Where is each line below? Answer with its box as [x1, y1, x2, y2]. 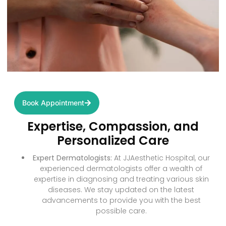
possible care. [95, 205, 147, 216]
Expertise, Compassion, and [27, 118, 199, 135]
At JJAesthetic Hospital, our [111, 152, 210, 163]
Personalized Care [57, 132, 169, 149]
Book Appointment [22, 98, 84, 107]
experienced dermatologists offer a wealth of [40, 163, 202, 174]
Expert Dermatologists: [32, 152, 112, 163]
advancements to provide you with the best [41, 195, 201, 205]
